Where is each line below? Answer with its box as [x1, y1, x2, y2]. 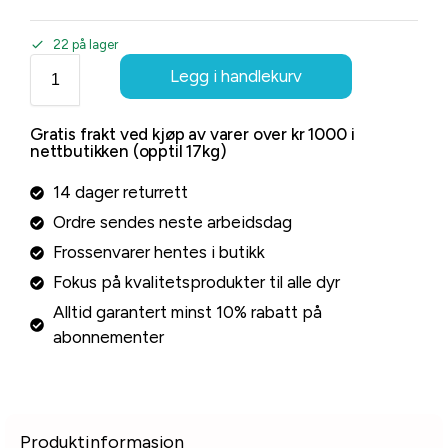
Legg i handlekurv [170, 66, 302, 87]
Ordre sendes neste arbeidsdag [52, 212, 292, 233]
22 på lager [53, 37, 118, 53]
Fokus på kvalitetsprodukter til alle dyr [52, 272, 340, 293]
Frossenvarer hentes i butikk [52, 242, 265, 263]
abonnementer [52, 327, 164, 348]
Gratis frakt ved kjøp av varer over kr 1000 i [30, 124, 355, 145]
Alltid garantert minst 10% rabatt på [52, 302, 322, 323]
